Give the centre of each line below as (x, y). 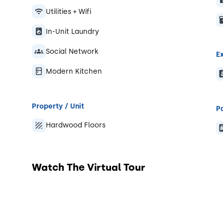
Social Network (72, 51)
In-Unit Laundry (72, 31)
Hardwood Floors (76, 125)
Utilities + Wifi (68, 11)
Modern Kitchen (74, 71)
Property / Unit (58, 106)
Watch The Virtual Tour (89, 167)
